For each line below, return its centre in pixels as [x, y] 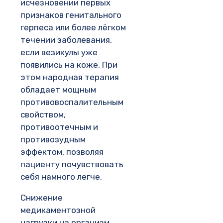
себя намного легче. [61, 177]
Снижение [42, 198]
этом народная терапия [70, 77]
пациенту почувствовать [72, 165]
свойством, [43, 115]
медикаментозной [58, 210]
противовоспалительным [72, 102]
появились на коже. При [69, 65]
